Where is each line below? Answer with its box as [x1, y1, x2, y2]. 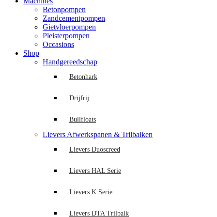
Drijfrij [69, 94, 89, 102]
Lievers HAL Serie [69, 167, 121, 174]
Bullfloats [69, 116, 96, 123]
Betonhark [69, 73, 97, 80]
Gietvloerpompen [43, 23, 96, 31]
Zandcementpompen [43, 14, 105, 22]
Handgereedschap [43, 58, 97, 66]
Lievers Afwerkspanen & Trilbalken [43, 130, 153, 139]
